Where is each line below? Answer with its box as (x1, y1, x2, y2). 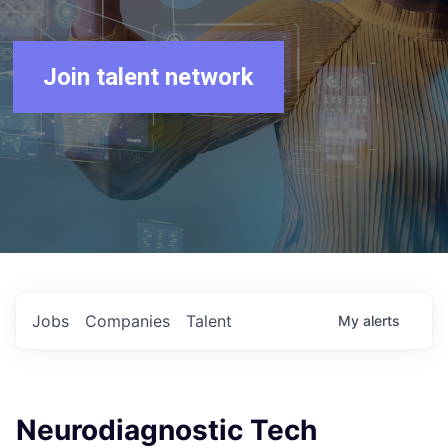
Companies (85, 311, 170, 331)
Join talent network (43, 63, 255, 91)
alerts (363, 312, 400, 329)
